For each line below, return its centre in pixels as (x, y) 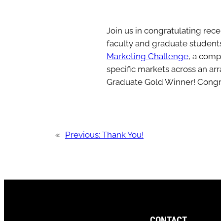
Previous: (84, 134)
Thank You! (123, 134)
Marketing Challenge (147, 56)
